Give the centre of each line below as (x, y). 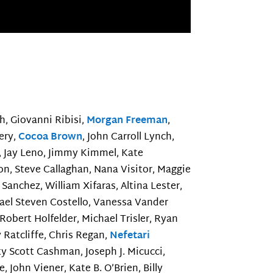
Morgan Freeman (127, 121)
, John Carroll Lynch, (129, 138)
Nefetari (130, 236)
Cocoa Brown (51, 138)
